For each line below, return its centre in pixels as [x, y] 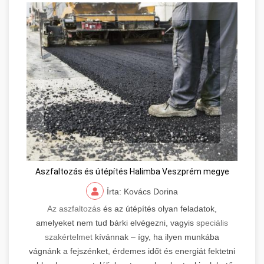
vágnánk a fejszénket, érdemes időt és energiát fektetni [132, 251]
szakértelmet [70, 237]
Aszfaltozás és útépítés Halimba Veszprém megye [132, 171]
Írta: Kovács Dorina [142, 191]
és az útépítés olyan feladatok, [159, 208]
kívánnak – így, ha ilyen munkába [157, 237]
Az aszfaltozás [74, 208]
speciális [212, 222]
